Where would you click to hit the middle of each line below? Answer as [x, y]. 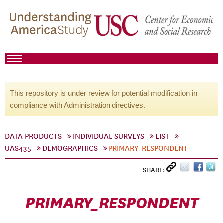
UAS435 [18, 148]
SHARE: [155, 170]
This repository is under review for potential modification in [104, 93]
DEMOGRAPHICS [70, 148]
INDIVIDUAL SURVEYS [109, 136]
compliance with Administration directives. [78, 105]
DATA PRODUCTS [33, 136]
